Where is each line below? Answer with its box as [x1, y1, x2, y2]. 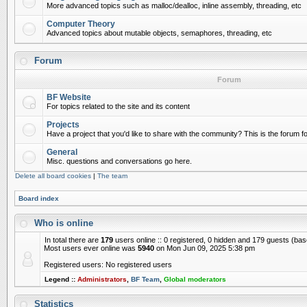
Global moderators [164, 275, 226, 283]
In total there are [45, 236, 101, 244]
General [47, 147, 77, 157]
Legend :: [45, 275, 77, 283]
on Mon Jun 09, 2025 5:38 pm [154, 244, 255, 252]
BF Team [131, 275, 160, 283]
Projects [47, 120, 79, 130]
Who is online [32, 218, 96, 228]
